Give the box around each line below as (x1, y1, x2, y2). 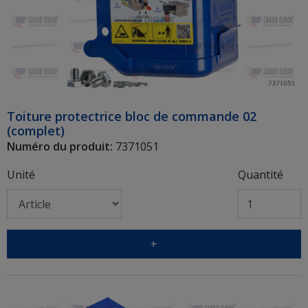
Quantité (237, 167, 283, 183)
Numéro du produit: (7, 139, 113, 155)
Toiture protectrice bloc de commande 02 (7, 108, 256, 125)
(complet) (7, 122, 65, 140)
